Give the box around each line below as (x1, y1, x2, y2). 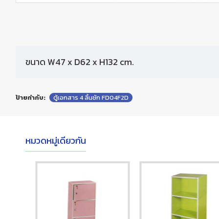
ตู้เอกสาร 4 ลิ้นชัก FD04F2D (53, 93, 129, 102)
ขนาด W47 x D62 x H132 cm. (25, 55, 134, 68)
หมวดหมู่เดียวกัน (25, 134, 86, 148)
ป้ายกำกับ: (16, 93, 45, 102)
